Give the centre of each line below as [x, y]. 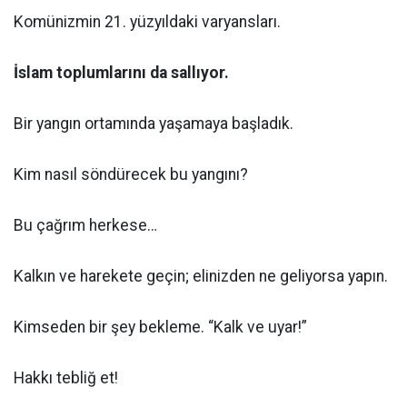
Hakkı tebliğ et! [66, 378]
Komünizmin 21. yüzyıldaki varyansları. [147, 22]
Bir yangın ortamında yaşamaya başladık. [154, 124]
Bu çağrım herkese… [85, 225]
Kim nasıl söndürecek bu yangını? [131, 174]
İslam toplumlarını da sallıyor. [121, 73]
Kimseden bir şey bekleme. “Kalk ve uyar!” [160, 327]
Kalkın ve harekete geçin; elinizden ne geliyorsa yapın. [201, 276]
